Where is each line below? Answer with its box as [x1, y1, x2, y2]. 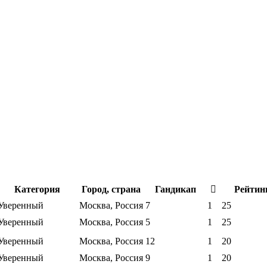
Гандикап [154, 184, 196, 195]
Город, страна [82, 184, 141, 195]
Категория [14, 184, 60, 195]
